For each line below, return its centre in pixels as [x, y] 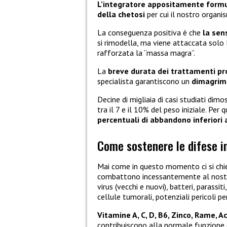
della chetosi [121, 14]
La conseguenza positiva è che [150, 33]
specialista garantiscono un [144, 81]
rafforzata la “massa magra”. [146, 53]
